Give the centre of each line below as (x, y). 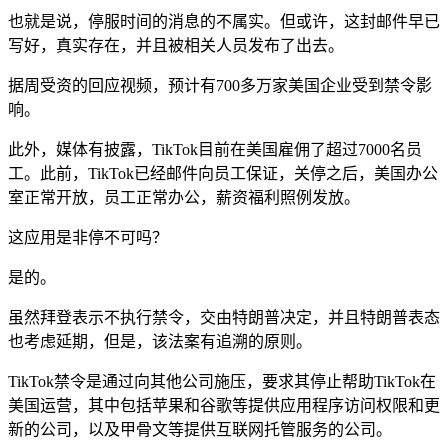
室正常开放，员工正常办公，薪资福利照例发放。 (184, 197)
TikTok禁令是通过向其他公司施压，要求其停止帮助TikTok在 (222, 381)
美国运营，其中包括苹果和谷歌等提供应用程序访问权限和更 (224, 405)
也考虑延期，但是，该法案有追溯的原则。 (160, 341)
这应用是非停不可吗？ (88, 237)
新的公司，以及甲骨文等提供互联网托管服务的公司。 (200, 429)
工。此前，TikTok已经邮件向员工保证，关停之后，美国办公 (223, 173)
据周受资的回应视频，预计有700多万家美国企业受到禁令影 (220, 85)
